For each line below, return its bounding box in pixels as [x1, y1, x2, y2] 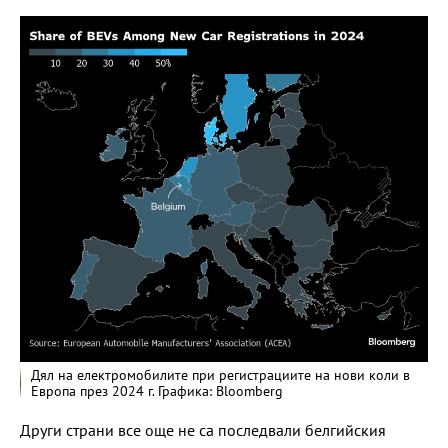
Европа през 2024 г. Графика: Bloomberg [31, 382, 283, 401]
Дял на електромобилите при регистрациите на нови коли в [31, 366, 410, 385]
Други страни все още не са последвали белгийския [20, 420, 386, 441]
